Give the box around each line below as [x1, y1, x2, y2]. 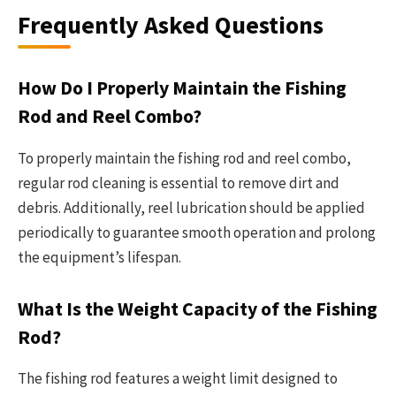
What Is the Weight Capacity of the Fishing [18, 297, 377, 321]
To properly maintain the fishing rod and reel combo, [18, 148, 351, 168]
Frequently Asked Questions [18, 8, 324, 41]
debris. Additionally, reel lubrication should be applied [18, 197, 365, 217]
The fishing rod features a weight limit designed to [18, 369, 338, 389]
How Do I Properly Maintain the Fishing [18, 76, 346, 101]
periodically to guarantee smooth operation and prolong [18, 222, 376, 242]
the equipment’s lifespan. [18, 247, 181, 267]
